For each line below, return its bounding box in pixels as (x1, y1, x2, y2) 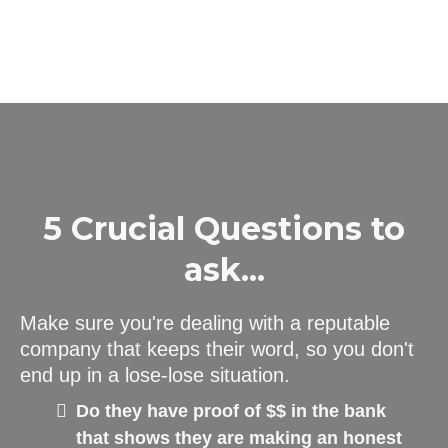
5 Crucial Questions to (43, 209, 405, 248)
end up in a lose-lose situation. (20, 364, 290, 386)
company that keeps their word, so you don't (20, 338, 414, 360)
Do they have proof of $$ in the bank (76, 401, 386, 421)
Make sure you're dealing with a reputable (20, 312, 390, 334)
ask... (183, 250, 265, 289)
